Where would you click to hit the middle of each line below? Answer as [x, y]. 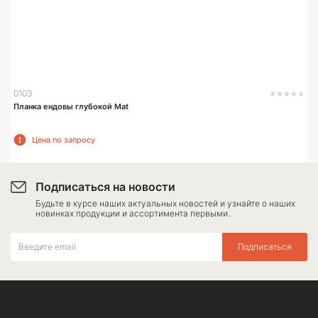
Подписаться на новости [105, 186]
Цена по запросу [64, 139]
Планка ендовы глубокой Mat [71, 106]
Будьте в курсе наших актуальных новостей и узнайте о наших [165, 203]
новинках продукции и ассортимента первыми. [133, 213]
